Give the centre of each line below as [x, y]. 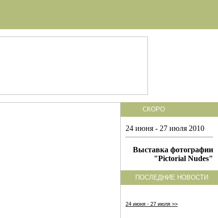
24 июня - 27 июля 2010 [165, 128]
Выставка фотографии [173, 150]
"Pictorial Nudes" [183, 158]
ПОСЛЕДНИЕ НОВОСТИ [172, 177]
